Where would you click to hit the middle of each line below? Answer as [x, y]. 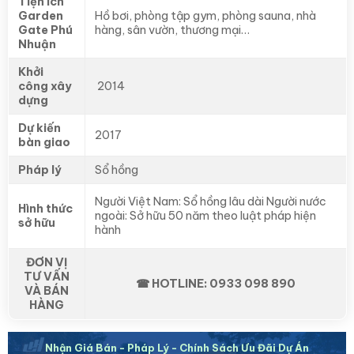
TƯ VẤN [47, 276]
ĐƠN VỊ [47, 262]
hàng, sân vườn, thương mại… [172, 30]
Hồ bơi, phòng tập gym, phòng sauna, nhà [205, 15]
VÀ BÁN [47, 290]
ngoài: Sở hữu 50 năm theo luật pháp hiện [205, 215]
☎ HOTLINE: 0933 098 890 [216, 283]
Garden [41, 15]
